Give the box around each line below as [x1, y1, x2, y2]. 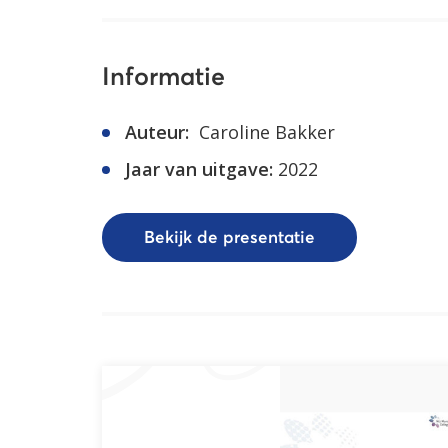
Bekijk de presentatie [144, 229, 315, 247]
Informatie [102, 65, 225, 90]
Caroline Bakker [194, 120, 335, 144]
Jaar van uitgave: [125, 157, 273, 181]
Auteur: [125, 120, 189, 144]
